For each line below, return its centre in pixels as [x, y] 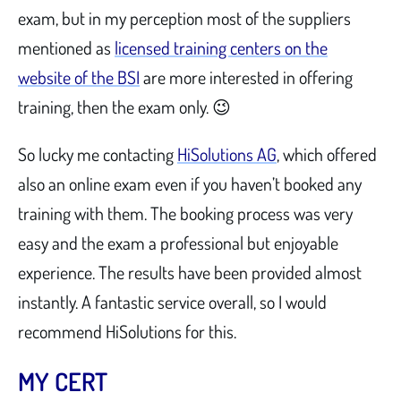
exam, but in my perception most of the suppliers [184, 17]
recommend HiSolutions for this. [127, 331]
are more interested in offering [246, 77]
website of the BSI [79, 77]
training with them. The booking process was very [185, 213]
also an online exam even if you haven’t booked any [190, 183]
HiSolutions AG [227, 154]
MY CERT [63, 381]
